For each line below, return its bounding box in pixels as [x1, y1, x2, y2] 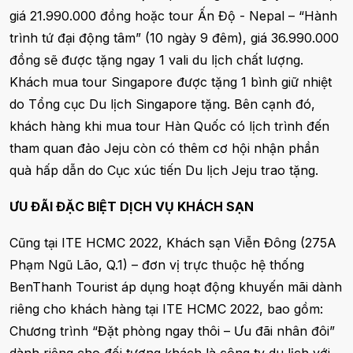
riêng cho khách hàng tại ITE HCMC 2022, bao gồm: [9, 301, 323, 318]
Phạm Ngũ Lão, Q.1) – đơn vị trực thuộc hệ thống [9, 257, 304, 273]
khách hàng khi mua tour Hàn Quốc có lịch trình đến [9, 118, 329, 135]
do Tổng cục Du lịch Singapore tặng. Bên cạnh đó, [9, 96, 315, 113]
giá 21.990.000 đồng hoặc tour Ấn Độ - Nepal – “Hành [9, 8, 337, 24]
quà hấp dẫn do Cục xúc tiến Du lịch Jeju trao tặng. [9, 162, 318, 179]
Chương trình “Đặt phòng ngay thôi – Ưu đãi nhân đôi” [9, 323, 335, 340]
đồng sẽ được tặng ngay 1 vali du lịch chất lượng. [9, 52, 303, 69]
